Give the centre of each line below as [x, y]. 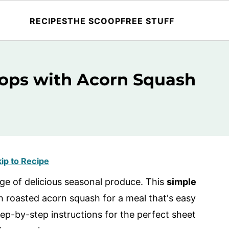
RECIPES [48, 21]
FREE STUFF [147, 21]
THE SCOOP [94, 21]
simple [181, 182]
